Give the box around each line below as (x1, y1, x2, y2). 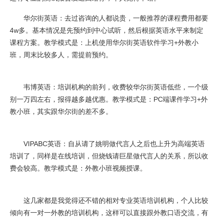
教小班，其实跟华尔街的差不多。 (10, 108, 112, 115)
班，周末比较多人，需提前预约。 (10, 51, 112, 59)
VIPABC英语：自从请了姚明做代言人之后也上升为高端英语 (10, 140, 205, 148)
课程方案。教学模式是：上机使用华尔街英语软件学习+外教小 (10, 39, 198, 46)
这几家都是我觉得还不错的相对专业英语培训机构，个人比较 (10, 197, 208, 204)
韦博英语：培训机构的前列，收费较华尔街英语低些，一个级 (10, 83, 208, 91)
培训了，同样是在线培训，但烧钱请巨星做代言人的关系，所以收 (10, 152, 208, 160)
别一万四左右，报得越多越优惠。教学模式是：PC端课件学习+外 (10, 95, 208, 103)
